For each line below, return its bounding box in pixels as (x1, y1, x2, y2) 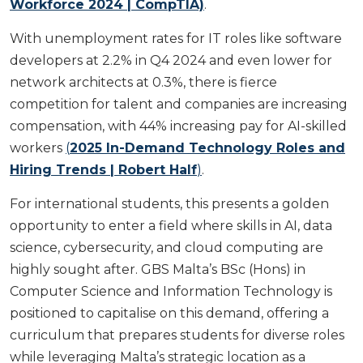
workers (10, 139, 66, 156)
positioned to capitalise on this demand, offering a (10, 305, 329, 321)
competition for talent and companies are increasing (10, 96, 348, 112)
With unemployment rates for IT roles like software (10, 30, 342, 46)
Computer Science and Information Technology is (10, 283, 332, 299)
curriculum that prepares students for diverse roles (10, 327, 344, 343)
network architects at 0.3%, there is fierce (10, 74, 277, 90)
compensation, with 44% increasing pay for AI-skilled (10, 117, 347, 134)
